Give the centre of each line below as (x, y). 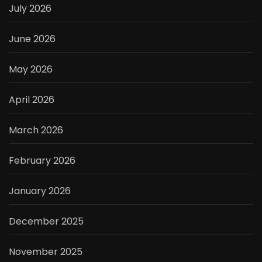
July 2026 (30, 9)
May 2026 (31, 70)
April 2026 (32, 100)
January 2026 (40, 191)
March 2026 (36, 130)
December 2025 (46, 222)
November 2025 (46, 252)
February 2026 (42, 161)
